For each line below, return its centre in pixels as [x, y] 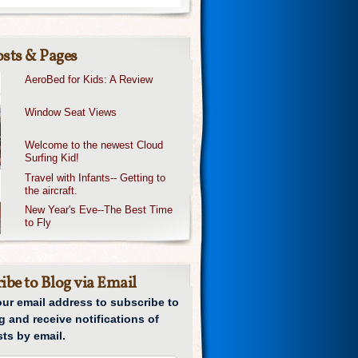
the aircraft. [52, 191]
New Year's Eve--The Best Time [99, 209]
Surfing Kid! [52, 158]
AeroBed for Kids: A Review [89, 80]
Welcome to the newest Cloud [94, 145]
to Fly [38, 222]
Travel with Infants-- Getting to [95, 178]
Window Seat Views [71, 112]
